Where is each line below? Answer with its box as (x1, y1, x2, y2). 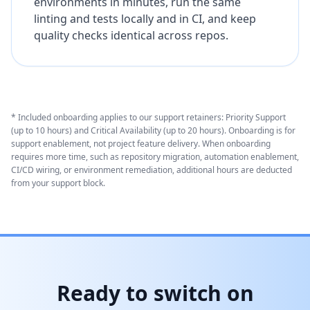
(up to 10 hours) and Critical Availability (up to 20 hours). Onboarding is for (11, 125, 295, 136)
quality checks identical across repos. (34, 28, 228, 43)
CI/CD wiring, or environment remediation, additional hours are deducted (11, 164, 292, 176)
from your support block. (11, 177, 105, 189)
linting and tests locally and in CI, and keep (34, 11, 256, 26)
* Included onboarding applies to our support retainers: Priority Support (11, 111, 286, 123)
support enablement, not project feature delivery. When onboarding (11, 138, 271, 149)
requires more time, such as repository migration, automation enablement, (11, 151, 299, 163)
